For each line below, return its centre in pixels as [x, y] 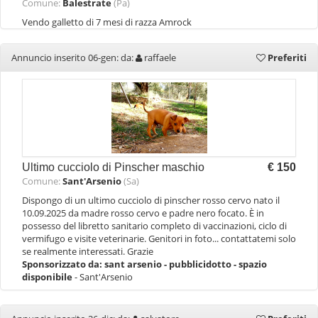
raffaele [160, 57]
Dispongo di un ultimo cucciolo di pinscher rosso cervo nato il [151, 200]
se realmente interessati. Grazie [88, 251]
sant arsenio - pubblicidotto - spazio [186, 264]
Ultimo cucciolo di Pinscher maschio [113, 167]
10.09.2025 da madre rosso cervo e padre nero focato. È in [143, 213]
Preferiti [286, 57]
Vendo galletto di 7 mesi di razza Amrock [107, 22]
